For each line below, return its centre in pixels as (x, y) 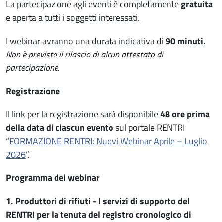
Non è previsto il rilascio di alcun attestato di (84, 54)
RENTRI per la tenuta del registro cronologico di (99, 214)
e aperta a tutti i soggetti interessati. (73, 17)
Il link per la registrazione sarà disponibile (83, 114)
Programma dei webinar (54, 177)
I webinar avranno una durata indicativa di (86, 41)
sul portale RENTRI (150, 127)
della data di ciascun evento (61, 127)
